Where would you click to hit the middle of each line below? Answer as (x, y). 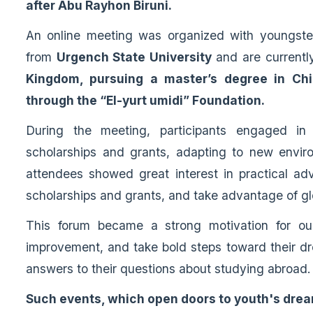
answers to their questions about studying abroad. (168, 269)
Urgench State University (134, 57)
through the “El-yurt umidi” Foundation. (145, 101)
